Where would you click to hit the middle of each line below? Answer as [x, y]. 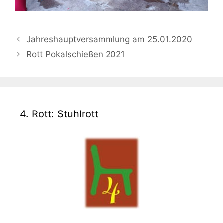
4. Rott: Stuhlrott [59, 114]
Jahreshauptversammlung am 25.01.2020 [110, 40]
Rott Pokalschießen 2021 [76, 55]
